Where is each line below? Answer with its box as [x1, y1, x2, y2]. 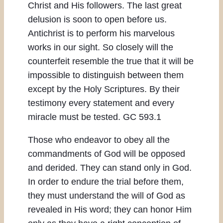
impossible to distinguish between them [28, 70, 184, 81]
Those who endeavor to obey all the [28, 135, 170, 145]
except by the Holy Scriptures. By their [28, 84, 180, 95]
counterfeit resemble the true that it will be [28, 56, 194, 67]
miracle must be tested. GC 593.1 [28, 112, 161, 122]
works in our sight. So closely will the [28, 42, 173, 53]
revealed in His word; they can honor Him [28, 205, 192, 215]
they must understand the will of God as [28, 191, 185, 201]
